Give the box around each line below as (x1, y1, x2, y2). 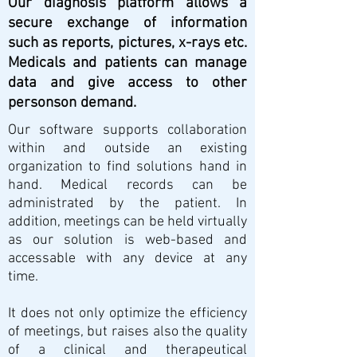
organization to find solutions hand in (8, 159, 247, 175)
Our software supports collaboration (8, 122, 247, 139)
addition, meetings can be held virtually (8, 214, 247, 230)
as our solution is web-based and (8, 232, 247, 249)
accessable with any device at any (8, 250, 247, 267)
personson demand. (8, 94, 140, 112)
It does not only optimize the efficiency (8, 305, 247, 322)
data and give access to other (8, 74, 247, 92)
